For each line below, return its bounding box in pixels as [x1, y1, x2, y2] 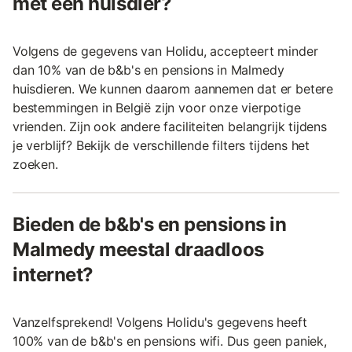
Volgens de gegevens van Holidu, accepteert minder [13, 42, 318, 59]
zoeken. [13, 156, 58, 172]
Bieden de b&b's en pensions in [13, 212, 287, 236]
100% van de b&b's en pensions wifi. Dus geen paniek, [13, 332, 327, 349]
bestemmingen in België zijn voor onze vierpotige [13, 99, 301, 115]
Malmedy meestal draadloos [13, 237, 264, 261]
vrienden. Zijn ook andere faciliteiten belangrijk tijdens [13, 118, 327, 134]
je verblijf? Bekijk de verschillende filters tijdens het [13, 137, 310, 153]
